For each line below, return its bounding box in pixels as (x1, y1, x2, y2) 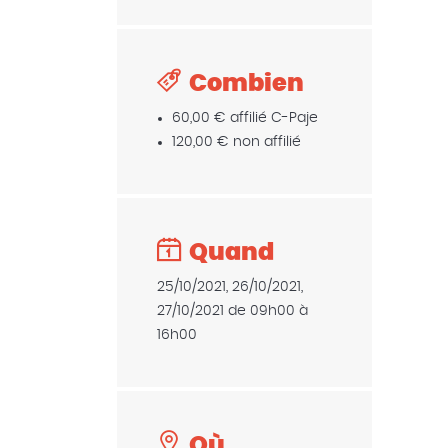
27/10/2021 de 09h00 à (157, 304, 308, 318)
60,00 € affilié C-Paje (172, 111, 318, 125)
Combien (189, 72, 304, 96)
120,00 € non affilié (172, 135, 301, 149)
